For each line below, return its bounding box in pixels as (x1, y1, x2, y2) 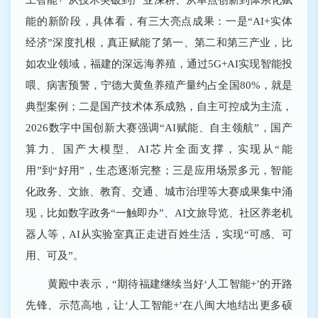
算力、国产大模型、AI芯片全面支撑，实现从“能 (26, 143, 292, 155)
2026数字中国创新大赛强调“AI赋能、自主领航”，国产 (26, 121, 292, 134)
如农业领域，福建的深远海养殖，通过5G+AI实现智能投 (26, 57, 292, 70)
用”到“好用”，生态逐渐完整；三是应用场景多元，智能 (26, 164, 292, 177)
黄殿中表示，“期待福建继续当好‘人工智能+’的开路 (26, 277, 292, 290)
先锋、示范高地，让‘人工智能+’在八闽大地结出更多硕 (26, 298, 292, 311)
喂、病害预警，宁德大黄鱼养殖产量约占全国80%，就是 (26, 79, 292, 92)
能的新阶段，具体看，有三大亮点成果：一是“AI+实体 (26, 15, 292, 28)
